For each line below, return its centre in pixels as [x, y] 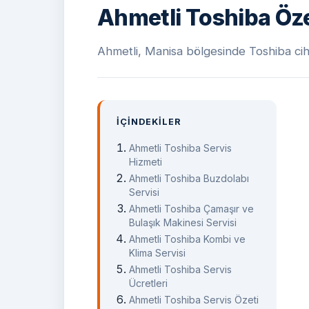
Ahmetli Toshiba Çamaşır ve [192, 208]
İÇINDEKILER [149, 122]
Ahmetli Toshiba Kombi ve [188, 239]
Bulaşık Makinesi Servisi [183, 222]
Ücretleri [149, 283]
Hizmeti [146, 161]
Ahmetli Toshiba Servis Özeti [194, 299]
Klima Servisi [158, 252]
